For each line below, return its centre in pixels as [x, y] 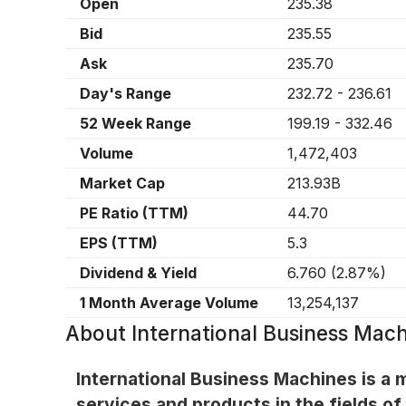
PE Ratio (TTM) [134, 213]
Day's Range [126, 94]
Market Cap [122, 184]
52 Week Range [135, 124]
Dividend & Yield [138, 273]
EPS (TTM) [119, 243]
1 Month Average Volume [169, 303]
